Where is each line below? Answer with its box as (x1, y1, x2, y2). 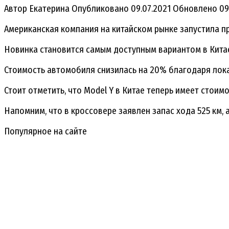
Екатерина (27, 3, 70, 14)
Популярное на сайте (4, 125, 87, 137)
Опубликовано (72, 3, 129, 14)
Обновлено (173, 3, 217, 14)
